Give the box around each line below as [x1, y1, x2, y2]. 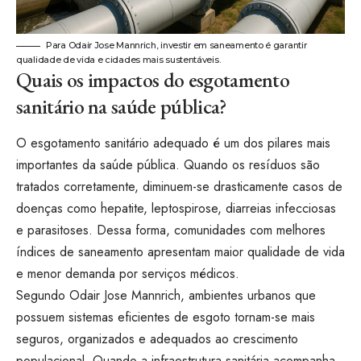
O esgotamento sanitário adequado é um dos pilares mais [16, 134, 330, 153]
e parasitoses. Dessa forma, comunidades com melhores [16, 221, 326, 240]
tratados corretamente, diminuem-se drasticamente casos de [16, 177, 342, 197]
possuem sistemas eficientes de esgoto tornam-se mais [16, 308, 315, 327]
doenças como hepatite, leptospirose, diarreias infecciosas [16, 199, 336, 218]
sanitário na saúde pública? [16, 92, 227, 120]
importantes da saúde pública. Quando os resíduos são [16, 156, 320, 175]
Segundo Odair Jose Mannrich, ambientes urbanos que [16, 286, 316, 305]
